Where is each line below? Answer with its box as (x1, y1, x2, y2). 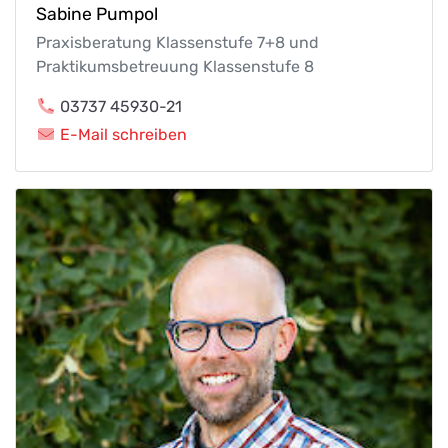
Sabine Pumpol (36, 3, 158, 24)
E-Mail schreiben (60, 124, 187, 144)
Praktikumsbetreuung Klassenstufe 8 (36, 56, 314, 76)
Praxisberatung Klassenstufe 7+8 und (36, 32, 319, 52)
